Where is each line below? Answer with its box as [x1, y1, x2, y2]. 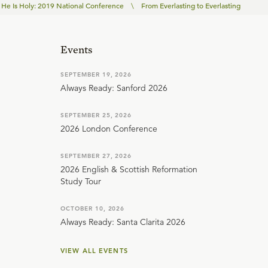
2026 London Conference [60, 123, 157, 135]
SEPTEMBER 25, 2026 [60, 111, 132, 120]
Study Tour [60, 176, 101, 187]
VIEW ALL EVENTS [60, 246, 128, 255]
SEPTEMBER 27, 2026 [60, 152, 132, 160]
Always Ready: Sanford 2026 [60, 83, 167, 94]
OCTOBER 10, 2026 [60, 205, 125, 213]
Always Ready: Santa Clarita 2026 [60, 217, 185, 228]
